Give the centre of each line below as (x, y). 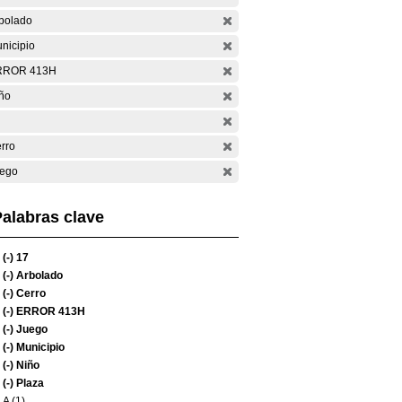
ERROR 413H (49, 311)
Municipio (39, 347)
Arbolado (38, 275)
